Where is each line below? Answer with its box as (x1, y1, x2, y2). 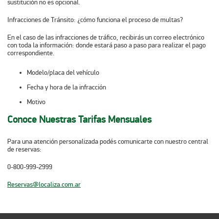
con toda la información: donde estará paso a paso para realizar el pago (7, 41, 206, 50)
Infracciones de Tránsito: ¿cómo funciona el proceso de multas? (7, 16, 183, 24)
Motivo (27, 98, 50, 107)
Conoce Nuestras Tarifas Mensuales (7, 113, 152, 126)
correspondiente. (7, 49, 56, 58)
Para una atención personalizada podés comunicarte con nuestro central (7, 137, 208, 146)
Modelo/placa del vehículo (27, 68, 102, 77)
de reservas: (7, 145, 43, 154)
